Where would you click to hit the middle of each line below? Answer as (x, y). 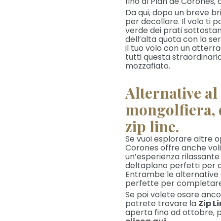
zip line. (152, 126)
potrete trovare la (162, 203)
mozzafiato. (148, 66)
